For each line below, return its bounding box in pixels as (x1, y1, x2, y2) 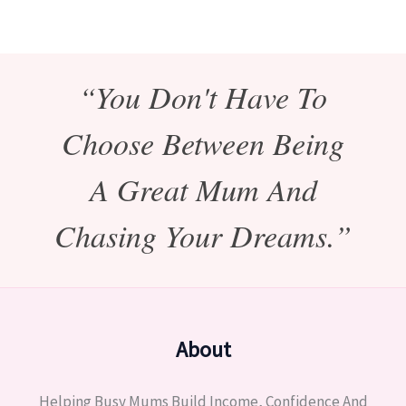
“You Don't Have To (79, 75, 327, 117)
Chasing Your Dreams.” (54, 214, 352, 256)
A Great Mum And (89, 168, 317, 209)
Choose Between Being (62, 121, 344, 163)
